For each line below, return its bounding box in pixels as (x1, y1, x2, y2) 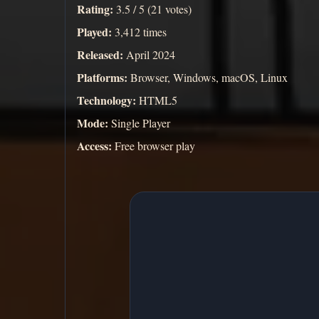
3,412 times (112, 24, 167, 40)
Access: (77, 137, 112, 155)
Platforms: (77, 69, 127, 86)
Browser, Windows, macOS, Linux (127, 70, 288, 85)
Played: (77, 23, 112, 41)
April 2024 (123, 47, 175, 63)
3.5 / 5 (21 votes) (113, 1, 192, 17)
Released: (77, 46, 123, 63)
